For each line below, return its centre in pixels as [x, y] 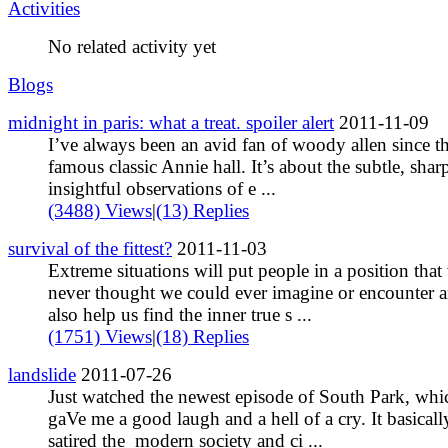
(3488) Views [100, 210]
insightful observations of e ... [162, 188]
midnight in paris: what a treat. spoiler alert [171, 122]
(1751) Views [100, 336]
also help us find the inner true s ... [180, 314]
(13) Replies [202, 210]
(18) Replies [202, 336]
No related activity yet [132, 46]
